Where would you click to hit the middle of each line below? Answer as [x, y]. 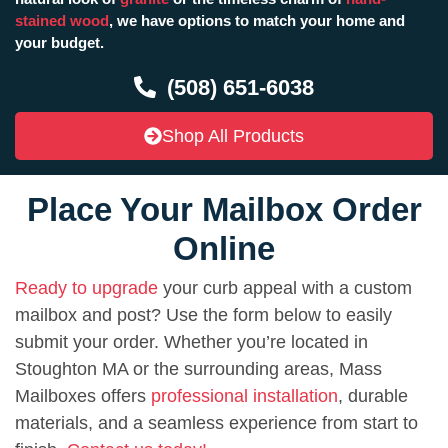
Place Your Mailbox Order [224, 209]
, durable [373, 395]
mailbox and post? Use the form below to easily [203, 314]
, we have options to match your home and [257, 20]
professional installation [244, 395]
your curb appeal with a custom [285, 287]
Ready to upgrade [86, 287]
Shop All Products [233, 135]
